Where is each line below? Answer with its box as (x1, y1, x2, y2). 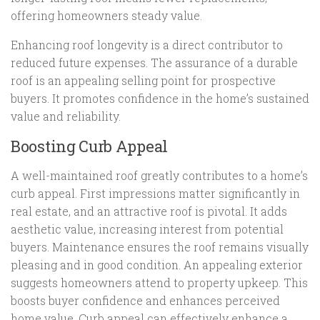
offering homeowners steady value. (11, 8, 202, 24)
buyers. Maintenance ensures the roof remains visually (11, 239, 309, 255)
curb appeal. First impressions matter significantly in (11, 186, 300, 201)
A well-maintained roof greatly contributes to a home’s (11, 168, 308, 184)
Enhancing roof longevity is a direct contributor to (11, 37, 283, 53)
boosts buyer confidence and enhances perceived (11, 293, 280, 309)
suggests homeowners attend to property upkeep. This (11, 275, 308, 291)
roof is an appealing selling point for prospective (11, 73, 276, 89)
